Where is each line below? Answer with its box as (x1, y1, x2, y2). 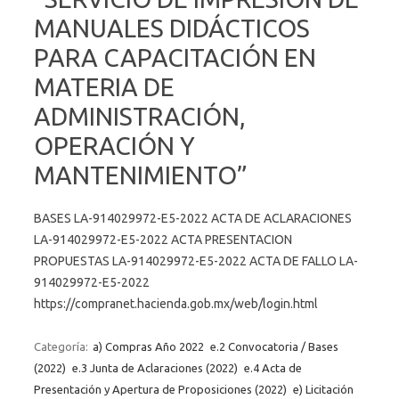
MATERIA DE (34, 72, 175, 101)
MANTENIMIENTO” (34, 160, 248, 189)
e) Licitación (293, 382, 354, 395)
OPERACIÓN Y (34, 131, 195, 159)
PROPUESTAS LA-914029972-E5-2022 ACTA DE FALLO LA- (34, 253, 358, 268)
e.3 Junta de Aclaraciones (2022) (72, 361, 238, 374)
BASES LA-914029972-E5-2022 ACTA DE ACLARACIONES (34, 210, 352, 225)
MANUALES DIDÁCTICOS (34, 13, 310, 42)
